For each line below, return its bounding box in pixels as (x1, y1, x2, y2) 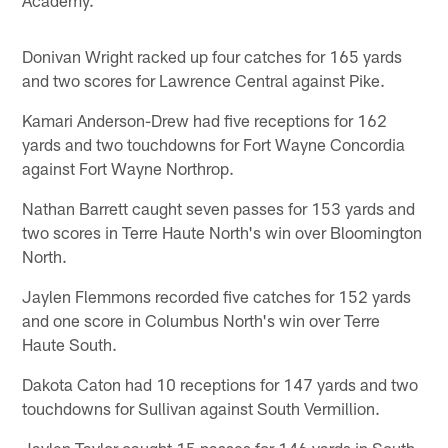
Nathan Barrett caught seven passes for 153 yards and (22, 197, 416, 218)
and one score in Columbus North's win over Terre (22, 309, 381, 330)
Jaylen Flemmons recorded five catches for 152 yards (22, 285, 412, 306)
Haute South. (22, 333, 118, 354)
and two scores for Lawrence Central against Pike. (22, 69, 386, 90)
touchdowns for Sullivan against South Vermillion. (22, 397, 381, 418)
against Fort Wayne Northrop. (22, 157, 235, 178)
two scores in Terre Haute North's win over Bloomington (22, 221, 423, 242)
